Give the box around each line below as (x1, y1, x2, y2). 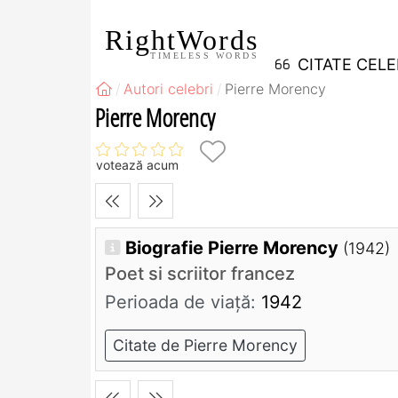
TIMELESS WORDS (150, 50, 259, 60)
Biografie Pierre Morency (125, 237, 343, 259)
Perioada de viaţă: (105, 291, 256, 314)
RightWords (105, 23, 259, 56)
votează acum (96, 157, 179, 173)
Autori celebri (123, 80, 214, 98)
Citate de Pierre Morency (113, 336, 298, 355)
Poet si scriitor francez (105, 263, 295, 285)
